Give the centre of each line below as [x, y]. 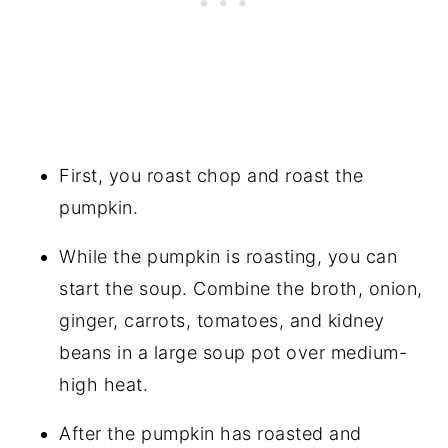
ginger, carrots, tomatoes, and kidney [222, 320]
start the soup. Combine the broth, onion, [241, 288]
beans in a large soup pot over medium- [233, 352]
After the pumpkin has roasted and [210, 433]
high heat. [104, 384]
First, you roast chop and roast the [211, 175]
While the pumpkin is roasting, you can [228, 256]
